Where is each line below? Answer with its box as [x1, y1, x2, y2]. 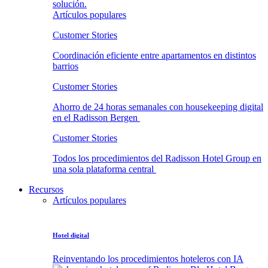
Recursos [29, 184, 63, 194]
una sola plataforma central [53, 163, 156, 174]
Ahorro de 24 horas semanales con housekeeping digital [53, 101, 263, 112]
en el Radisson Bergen [53, 112, 140, 123]
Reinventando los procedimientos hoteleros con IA [53, 253, 243, 264]
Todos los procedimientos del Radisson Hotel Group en [53, 153, 261, 163]
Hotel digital [53, 231, 89, 239]
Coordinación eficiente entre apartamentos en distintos [53, 50, 256, 60]
